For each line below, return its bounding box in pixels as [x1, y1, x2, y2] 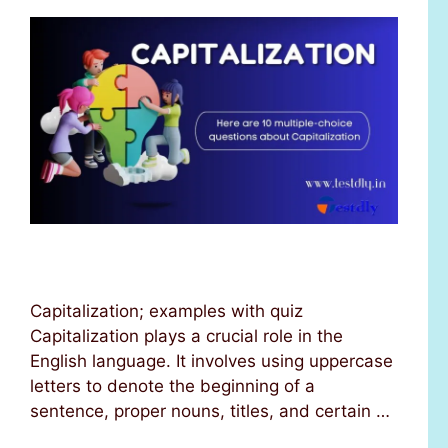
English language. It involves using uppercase [30, 350, 393, 371]
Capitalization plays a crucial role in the [30, 325, 343, 346]
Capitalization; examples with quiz [30, 300, 303, 321]
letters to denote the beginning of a [30, 375, 315, 396]
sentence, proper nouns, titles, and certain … [30, 400, 390, 421]
